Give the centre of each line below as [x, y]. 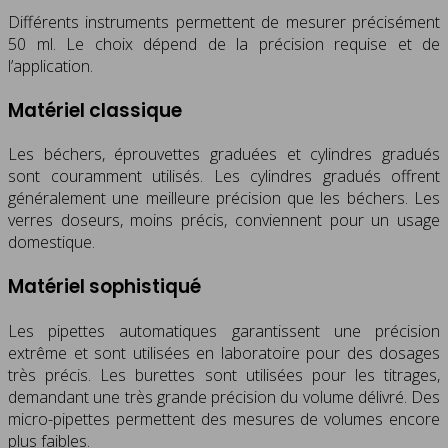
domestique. [51, 242]
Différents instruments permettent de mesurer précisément [224, 21]
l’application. [50, 65]
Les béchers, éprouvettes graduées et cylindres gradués [224, 154]
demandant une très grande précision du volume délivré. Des [224, 396]
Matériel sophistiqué [104, 287]
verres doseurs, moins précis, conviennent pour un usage [224, 220]
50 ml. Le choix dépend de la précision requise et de [224, 43]
